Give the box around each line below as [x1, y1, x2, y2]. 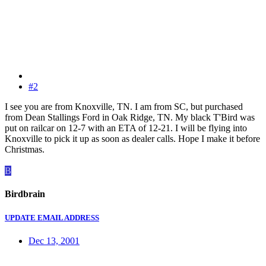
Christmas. [5, 144, 45, 155]
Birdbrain [5, 189, 45, 199]
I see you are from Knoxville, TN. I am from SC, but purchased [5, 102, 243, 112]
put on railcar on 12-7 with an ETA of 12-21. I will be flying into [5, 123, 247, 134]
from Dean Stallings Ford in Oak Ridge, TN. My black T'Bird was [5, 112, 255, 123]
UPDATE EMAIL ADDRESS [5, 213, 99, 222]
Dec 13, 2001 [28, 235, 80, 246]
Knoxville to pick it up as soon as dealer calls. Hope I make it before [5, 134, 260, 144]
